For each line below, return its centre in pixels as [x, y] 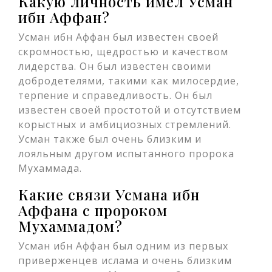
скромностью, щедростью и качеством [123, 52]
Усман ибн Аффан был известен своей [118, 37]
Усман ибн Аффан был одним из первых [123, 246]
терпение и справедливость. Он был [115, 95]
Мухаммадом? [70, 226]
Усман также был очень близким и [110, 139]
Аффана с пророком [93, 210]
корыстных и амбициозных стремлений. [125, 124]
